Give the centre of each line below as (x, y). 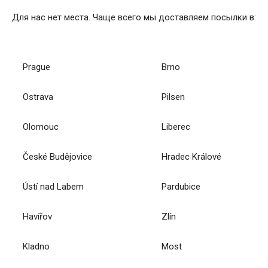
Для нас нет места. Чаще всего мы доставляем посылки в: (134, 17)
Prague (37, 67)
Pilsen (173, 97)
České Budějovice (58, 156)
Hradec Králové (192, 156)
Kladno (36, 246)
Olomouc (41, 127)
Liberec (176, 127)
